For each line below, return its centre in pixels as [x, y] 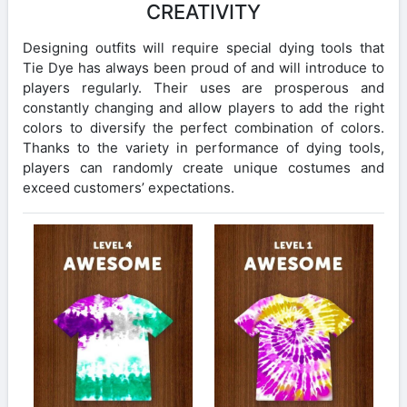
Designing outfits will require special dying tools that [203, 47]
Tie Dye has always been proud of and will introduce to [203, 67]
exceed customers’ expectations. [129, 187]
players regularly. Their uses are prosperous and [203, 87]
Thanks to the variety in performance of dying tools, [203, 147]
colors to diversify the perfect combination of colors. [203, 127]
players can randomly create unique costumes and [203, 167]
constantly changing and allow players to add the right [203, 107]
